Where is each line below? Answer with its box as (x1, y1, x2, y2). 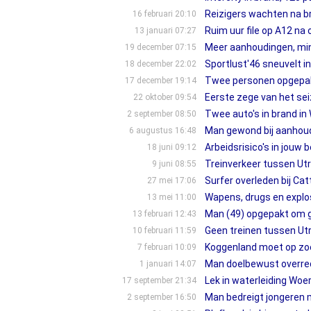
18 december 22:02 (124, 59, 196, 69)
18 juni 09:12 (146, 142, 196, 152)
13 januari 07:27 (134, 26, 196, 35)
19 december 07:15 (124, 42, 196, 52)
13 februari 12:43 (132, 209, 196, 219)
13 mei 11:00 (146, 192, 196, 202)
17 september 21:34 (121, 276, 196, 285)
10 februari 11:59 (132, 226, 196, 235)
